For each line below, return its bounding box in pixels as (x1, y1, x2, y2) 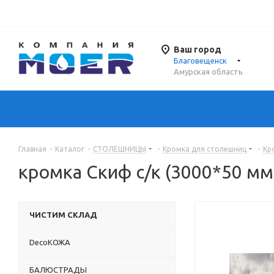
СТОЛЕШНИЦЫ (93, 145, 146, 154)
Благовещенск (174, 56, 227, 65)
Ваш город (174, 45, 221, 55)
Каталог (55, 145, 84, 154)
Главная (18, 145, 46, 154)
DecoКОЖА (29, 238, 70, 247)
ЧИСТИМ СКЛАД (29, 210, 97, 220)
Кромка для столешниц (163, 145, 246, 154)
